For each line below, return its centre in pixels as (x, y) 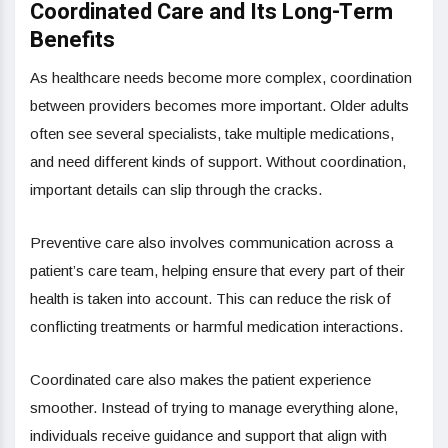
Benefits (72, 39)
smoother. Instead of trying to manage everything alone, (214, 407)
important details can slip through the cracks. (176, 189)
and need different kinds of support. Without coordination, (218, 161)
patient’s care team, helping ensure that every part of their (217, 270)
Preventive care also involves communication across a (211, 242)
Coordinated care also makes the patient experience (200, 379)
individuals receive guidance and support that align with (208, 435)
